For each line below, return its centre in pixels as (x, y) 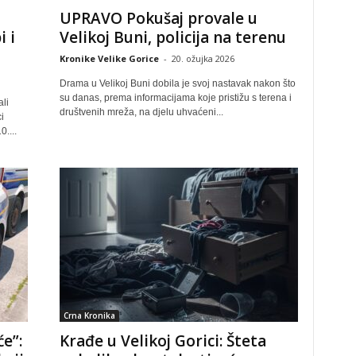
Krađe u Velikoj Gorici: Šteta (163, 341)
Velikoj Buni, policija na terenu (172, 37)
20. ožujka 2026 (203, 58)
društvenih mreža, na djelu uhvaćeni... (141, 112)
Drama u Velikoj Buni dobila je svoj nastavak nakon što (177, 83)
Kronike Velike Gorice (109, 58)
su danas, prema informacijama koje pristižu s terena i (175, 98)
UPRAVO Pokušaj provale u (158, 18)
